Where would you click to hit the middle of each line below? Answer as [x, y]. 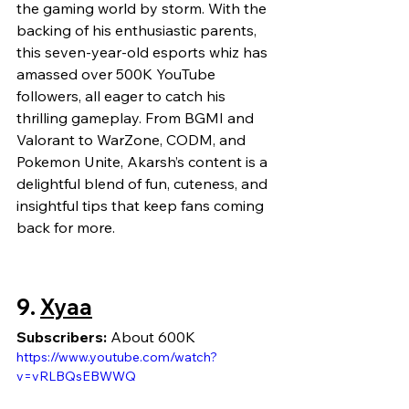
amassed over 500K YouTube [118, 74]
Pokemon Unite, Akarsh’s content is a [144, 162]
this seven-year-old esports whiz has [144, 52]
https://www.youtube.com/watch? [117, 357]
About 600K [151, 337]
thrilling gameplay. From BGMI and [137, 118]
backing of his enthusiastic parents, [138, 31]
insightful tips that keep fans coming [142, 206]
